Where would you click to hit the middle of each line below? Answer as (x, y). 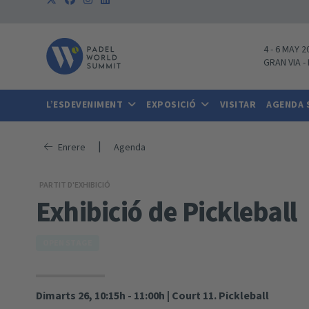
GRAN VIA (282, 62)
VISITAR (238, 104)
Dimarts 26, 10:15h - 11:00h (100, 296)
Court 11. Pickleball (220, 296)
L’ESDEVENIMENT (86, 104)
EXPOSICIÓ (172, 104)
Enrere (71, 147)
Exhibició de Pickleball (167, 212)
